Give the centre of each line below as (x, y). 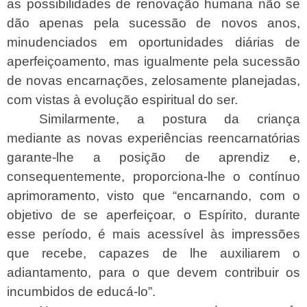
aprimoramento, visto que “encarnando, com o (153, 195)
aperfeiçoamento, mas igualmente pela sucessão (153, 61)
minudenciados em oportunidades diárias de (153, 42)
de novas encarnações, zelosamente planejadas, (153, 80)
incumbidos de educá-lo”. (81, 291)
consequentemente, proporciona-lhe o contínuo (153, 176)
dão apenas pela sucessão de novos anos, (153, 23)
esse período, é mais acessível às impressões (153, 234)
